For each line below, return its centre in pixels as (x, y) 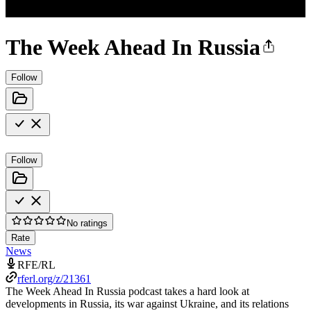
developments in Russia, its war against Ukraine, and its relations (147, 303)
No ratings (87, 223)
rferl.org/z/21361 (54, 278)
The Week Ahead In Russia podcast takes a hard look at (127, 291)
